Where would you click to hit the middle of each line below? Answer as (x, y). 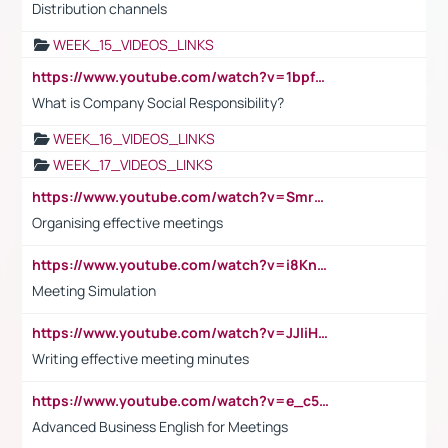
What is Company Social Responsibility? (158, 102)
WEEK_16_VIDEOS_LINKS (134, 138)
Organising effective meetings (127, 222)
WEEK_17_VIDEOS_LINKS (133, 164)
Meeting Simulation (94, 290)
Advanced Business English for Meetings (160, 426)
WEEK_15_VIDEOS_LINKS (133, 44)
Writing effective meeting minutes (140, 358)
